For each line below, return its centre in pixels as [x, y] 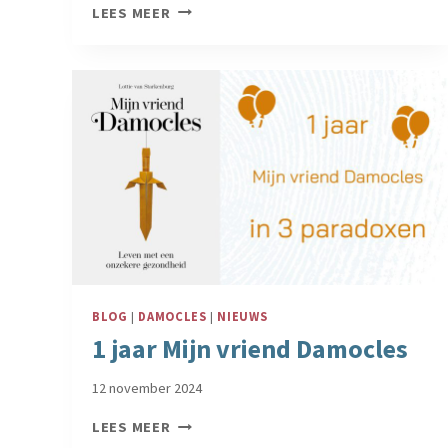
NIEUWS [242, 317]
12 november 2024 [147, 387]
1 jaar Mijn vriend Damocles [250, 348]
